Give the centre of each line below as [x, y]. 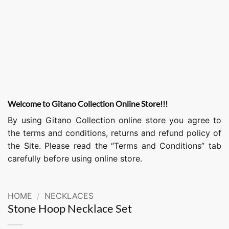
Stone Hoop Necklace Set [70, 208]
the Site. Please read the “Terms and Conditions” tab [114, 146]
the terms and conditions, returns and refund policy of [114, 133]
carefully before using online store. [75, 158]
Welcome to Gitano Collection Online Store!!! [88, 104]
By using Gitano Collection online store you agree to [114, 120]
